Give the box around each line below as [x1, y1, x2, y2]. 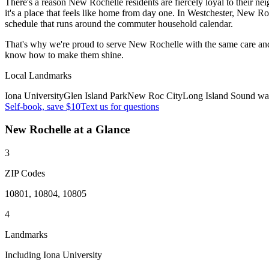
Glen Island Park [64, 90, 127, 101]
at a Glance [71, 123, 130, 136]
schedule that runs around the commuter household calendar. [5, 18, 233, 29]
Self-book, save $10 [5, 101, 80, 112]
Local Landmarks [5, 70, 71, 80]
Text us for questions [80, 101, 159, 112]
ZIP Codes [5, 168, 45, 179]
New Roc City [127, 90, 183, 101]
